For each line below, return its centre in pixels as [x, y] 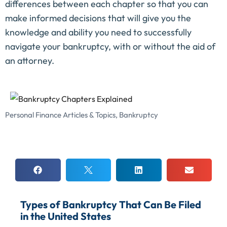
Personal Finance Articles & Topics [60, 115]
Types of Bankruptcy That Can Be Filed [111, 205]
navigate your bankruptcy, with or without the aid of [110, 46]
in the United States [66, 216]
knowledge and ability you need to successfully [98, 32]
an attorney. [30, 61]
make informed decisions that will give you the [98, 18]
